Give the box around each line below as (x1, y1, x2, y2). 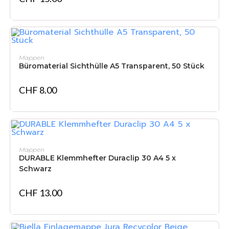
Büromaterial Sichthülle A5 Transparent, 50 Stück (18, 61, 204, 71)
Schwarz (18, 164, 52, 173)
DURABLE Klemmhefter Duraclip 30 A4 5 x (18, 153, 176, 163)
